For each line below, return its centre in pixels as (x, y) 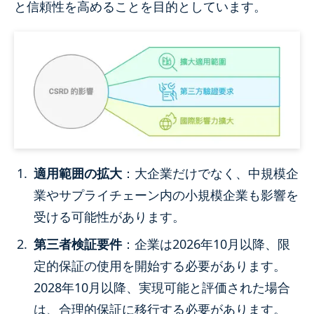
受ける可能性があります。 (109, 217)
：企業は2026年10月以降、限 (206, 244)
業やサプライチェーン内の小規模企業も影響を (166, 195)
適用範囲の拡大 (78, 173)
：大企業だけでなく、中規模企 (210, 173)
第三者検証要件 (78, 244)
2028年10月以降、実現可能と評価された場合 (162, 288)
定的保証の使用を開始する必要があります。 (160, 266)
